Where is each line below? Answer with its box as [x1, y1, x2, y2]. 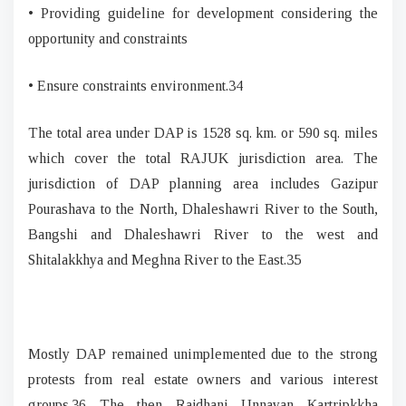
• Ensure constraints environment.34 [28, 77, 243, 93]
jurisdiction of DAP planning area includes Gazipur [28, 175, 378, 191]
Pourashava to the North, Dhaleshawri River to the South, [28, 200, 378, 217]
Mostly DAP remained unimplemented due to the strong [28, 345, 378, 362]
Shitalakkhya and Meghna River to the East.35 [28, 251, 301, 267]
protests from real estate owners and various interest [28, 371, 378, 387]
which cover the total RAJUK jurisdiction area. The [28, 150, 378, 166]
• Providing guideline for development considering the [28, 5, 378, 21]
